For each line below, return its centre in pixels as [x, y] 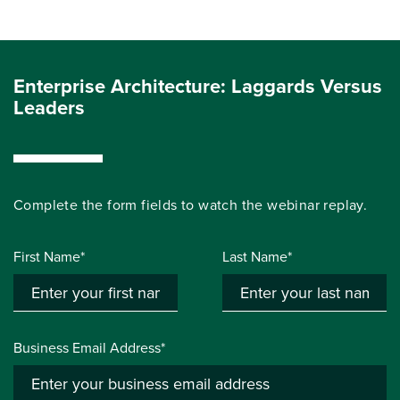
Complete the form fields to [106, 205]
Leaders [49, 108]
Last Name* [257, 257]
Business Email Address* [89, 348]
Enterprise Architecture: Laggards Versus [198, 86]
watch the [233, 205]
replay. [344, 205]
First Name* [49, 257]
